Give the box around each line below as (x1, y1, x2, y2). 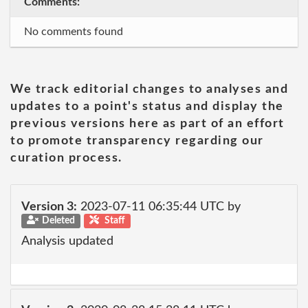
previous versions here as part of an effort (10, 118, 285, 130)
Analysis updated (21, 235, 113, 247)
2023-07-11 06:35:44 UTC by (77, 200, 241, 213)
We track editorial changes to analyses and (10, 83, 288, 96)
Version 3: (21, 200, 77, 213)
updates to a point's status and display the (10, 100, 284, 113)
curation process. (10, 152, 122, 164)
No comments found (24, 26, 123, 37)
